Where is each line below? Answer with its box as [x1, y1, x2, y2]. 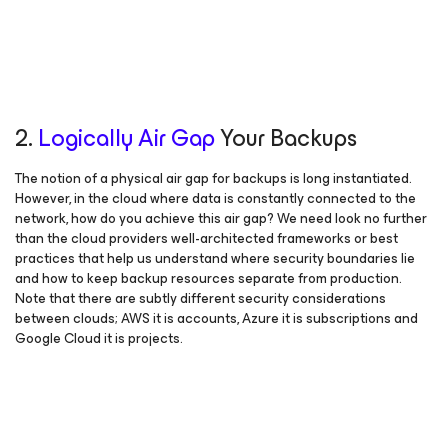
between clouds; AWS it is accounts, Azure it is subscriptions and [15, 307, 418, 330]
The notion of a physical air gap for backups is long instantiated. [15, 167, 412, 190]
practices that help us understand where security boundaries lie [15, 247, 415, 270]
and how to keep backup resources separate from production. [15, 267, 402, 290]
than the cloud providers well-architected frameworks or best [15, 227, 398, 250]
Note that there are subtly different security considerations [15, 287, 386, 310]
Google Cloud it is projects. [15, 327, 183, 350]
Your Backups [215, 118, 357, 158]
